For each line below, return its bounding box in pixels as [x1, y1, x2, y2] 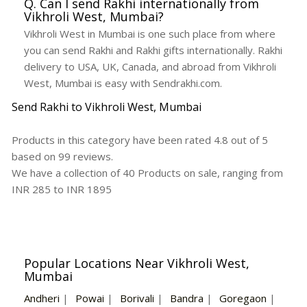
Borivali [120, 291, 154, 305]
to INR [51, 182, 87, 196]
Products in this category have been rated [12, 132, 214, 147]
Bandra [170, 291, 204, 305]
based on [12, 149, 58, 163]
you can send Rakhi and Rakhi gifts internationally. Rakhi [24, 42, 282, 57]
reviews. [71, 149, 113, 163]
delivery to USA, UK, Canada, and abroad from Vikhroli [24, 59, 276, 73]
